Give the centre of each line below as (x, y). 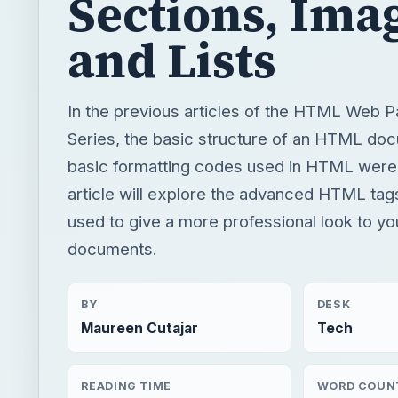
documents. (112, 248)
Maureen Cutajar (140, 329)
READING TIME (126, 386)
